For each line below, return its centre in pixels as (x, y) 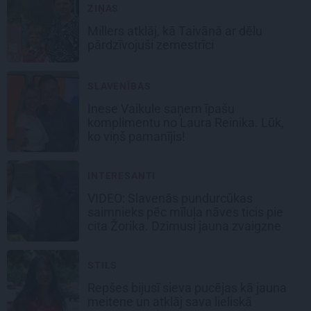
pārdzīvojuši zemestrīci (152, 45)
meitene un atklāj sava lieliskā (170, 302)
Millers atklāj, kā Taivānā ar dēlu (175, 31)
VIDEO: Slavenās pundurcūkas (170, 199)
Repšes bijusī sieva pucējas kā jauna (187, 288)
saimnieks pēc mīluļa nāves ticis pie (185, 212)
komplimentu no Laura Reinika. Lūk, (186, 123)
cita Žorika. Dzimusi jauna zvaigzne (186, 226)
